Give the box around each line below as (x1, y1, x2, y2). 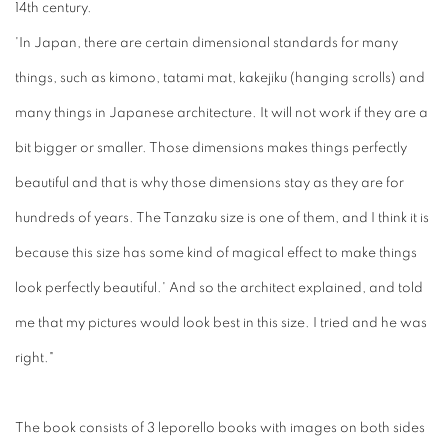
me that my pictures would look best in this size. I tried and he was (15, 316, 427, 331)
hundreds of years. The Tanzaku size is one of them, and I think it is (15, 211, 429, 226)
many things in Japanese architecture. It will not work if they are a (15, 106, 428, 121)
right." (15, 351, 54, 366)
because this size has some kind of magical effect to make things (15, 246, 417, 261)
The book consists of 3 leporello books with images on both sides (15, 421, 425, 436)
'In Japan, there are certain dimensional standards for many (15, 36, 398, 51)
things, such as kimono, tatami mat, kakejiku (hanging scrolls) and (15, 71, 425, 86)
